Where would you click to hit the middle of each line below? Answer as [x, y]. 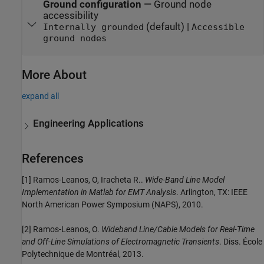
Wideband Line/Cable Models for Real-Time [178, 229]
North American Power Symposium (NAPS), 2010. [113, 204]
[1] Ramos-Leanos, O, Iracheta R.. [83, 179]
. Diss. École [241, 241]
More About [54, 75]
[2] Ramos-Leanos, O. [62, 229]
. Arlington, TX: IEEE [212, 192]
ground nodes [75, 38]
